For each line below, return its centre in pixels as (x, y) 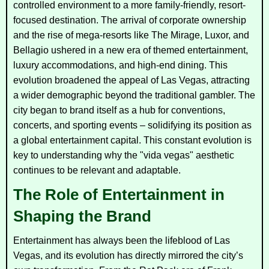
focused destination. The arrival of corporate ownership (130, 20)
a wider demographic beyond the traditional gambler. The (134, 95)
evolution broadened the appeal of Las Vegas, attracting (131, 80)
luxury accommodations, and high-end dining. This (120, 65)
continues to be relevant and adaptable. (97, 170)
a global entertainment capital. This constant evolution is (132, 140)
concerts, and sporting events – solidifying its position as (132, 125)
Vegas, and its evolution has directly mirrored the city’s (128, 255)
